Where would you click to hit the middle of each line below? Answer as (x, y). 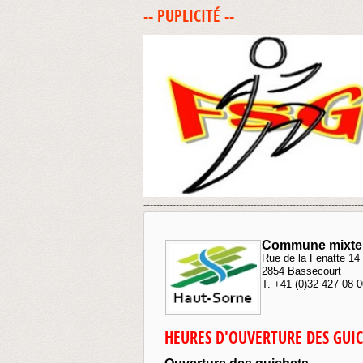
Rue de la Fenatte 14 (311, 258)
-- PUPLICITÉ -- (189, 16)
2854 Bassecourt (301, 271)
